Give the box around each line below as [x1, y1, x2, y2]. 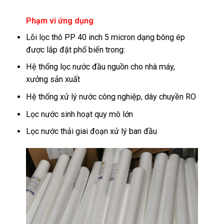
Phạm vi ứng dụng [26, 15, 94, 25]
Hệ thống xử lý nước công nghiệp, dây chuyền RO [26, 92, 196, 102]
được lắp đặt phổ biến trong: [26, 44, 125, 54]
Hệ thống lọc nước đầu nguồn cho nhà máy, [26, 62, 175, 72]
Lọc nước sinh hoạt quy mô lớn [26, 109, 133, 119]
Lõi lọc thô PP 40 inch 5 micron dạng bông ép [26, 32, 185, 42]
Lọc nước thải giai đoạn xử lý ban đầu [26, 126, 157, 136]
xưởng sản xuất [26, 74, 80, 84]
